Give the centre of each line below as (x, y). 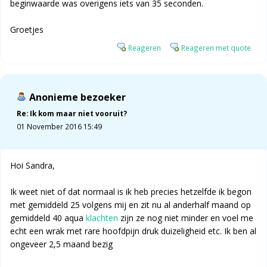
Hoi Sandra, (32, 166)
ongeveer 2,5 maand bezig (61, 244)
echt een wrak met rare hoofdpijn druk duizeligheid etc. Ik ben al (133, 231)
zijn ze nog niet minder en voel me (186, 218)
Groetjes (27, 30)
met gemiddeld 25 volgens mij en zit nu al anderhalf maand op (131, 205)
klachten (102, 218)
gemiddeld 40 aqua (48, 218)
